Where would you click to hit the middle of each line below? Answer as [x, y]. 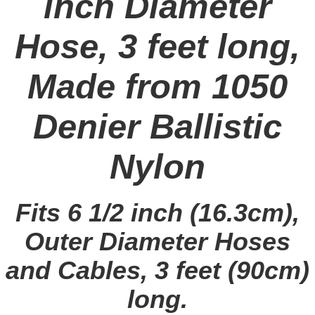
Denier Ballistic [157, 127]
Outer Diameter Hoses [157, 242]
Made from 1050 [157, 86]
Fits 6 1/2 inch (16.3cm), [157, 213]
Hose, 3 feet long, [157, 46]
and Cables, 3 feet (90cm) [157, 271]
